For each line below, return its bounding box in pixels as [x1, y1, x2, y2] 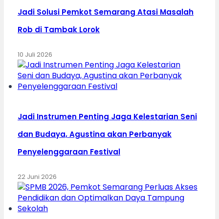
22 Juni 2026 [18, 172, 57, 181]
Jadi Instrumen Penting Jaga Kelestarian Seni [18, 111, 197, 122]
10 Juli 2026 [18, 50, 52, 59]
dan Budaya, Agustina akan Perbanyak [18, 129, 172, 139]
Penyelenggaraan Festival [18, 146, 120, 157]
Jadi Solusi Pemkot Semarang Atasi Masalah [18, 6, 194, 17]
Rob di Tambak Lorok [18, 24, 100, 35]
